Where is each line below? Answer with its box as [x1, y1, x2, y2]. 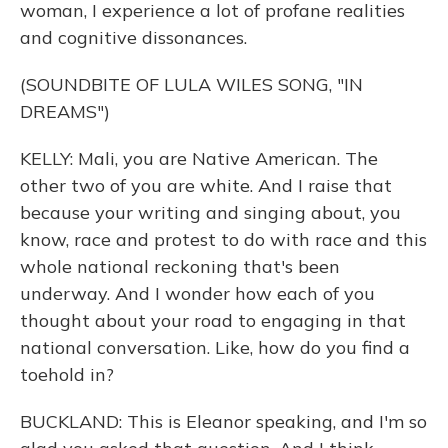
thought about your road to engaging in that [20, 309, 406, 332]
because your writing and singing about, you [20, 201, 401, 224]
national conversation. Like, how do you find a [20, 336, 410, 359]
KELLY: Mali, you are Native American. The [20, 147, 378, 170]
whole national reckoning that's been [20, 255, 340, 278]
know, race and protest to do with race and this [20, 228, 427, 251]
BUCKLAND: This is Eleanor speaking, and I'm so [20, 410, 427, 433]
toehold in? [20, 363, 114, 386]
